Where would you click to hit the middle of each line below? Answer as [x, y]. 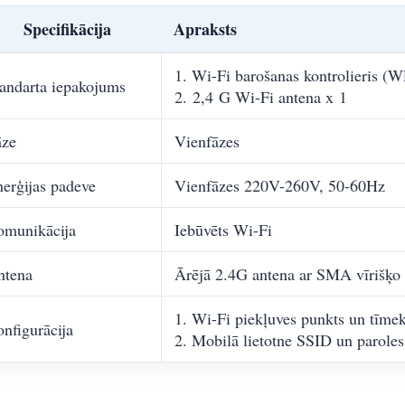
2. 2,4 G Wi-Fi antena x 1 [261, 96]
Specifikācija [67, 28]
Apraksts [205, 28]
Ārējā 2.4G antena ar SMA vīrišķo [287, 273]
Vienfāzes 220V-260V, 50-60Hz [280, 185]
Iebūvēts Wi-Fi [223, 229]
